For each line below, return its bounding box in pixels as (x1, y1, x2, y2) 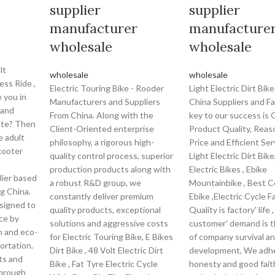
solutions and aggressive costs (50, 218, 169, 228)
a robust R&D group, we (50, 177, 142, 188)
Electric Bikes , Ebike (188, 164, 267, 174)
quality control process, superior (50, 150, 174, 161)
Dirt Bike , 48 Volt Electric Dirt (50, 245, 164, 255)
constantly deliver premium (50, 191, 154, 201)
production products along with (50, 164, 171, 174)
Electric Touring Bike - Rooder (50, 83, 165, 93)
